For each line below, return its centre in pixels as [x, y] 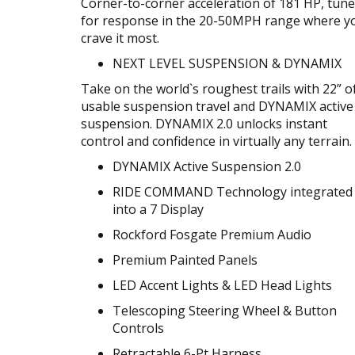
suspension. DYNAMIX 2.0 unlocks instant [204, 123]
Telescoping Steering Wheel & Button [225, 310]
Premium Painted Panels [185, 260]
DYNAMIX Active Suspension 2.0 [207, 166]
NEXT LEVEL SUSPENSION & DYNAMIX [227, 63]
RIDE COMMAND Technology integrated [233, 191]
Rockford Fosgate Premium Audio [212, 234]
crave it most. [120, 38]
